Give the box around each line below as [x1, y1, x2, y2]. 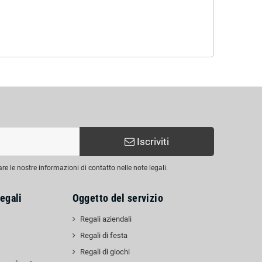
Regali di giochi [80, 247, 130, 256]
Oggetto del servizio [72, 192, 163, 204]
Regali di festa [80, 231, 127, 240]
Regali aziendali [80, 215, 132, 223]
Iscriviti [134, 136, 169, 147]
